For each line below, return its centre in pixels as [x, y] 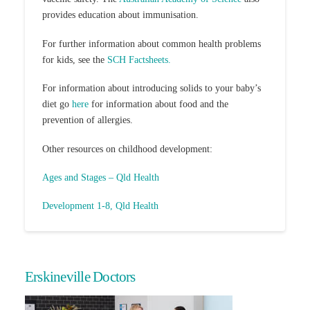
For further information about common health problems [151, 44]
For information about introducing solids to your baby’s [151, 89]
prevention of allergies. [87, 120]
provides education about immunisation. [120, 15]
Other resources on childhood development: [127, 149]
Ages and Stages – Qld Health [100, 177]
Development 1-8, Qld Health [100, 206]
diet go [57, 104]
